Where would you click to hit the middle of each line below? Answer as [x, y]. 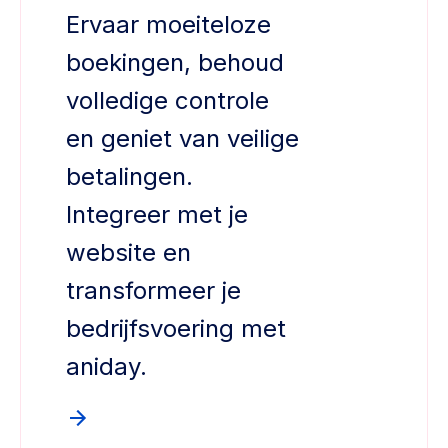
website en [128, 253]
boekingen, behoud [175, 63]
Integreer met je [157, 215]
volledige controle [167, 101]
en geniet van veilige [182, 139]
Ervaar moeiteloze [168, 25]
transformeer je [153, 291]
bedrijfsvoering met [176, 329]
